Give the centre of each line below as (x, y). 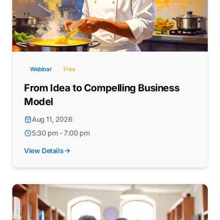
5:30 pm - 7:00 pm (61, 133)
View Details (44, 151)
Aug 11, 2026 (52, 119)
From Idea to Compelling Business (102, 88)
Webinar (41, 69)
